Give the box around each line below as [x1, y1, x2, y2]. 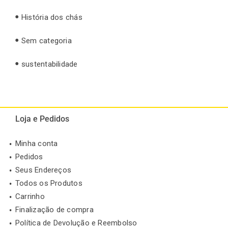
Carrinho [15, 192, 45, 202]
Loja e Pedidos [15, 114, 69, 124]
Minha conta [15, 139, 58, 149]
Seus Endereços [15, 165, 72, 175]
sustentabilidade [21, 59, 78, 69]
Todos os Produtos [15, 179, 82, 188]
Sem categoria [21, 36, 72, 45]
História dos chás [21, 12, 82, 22]
